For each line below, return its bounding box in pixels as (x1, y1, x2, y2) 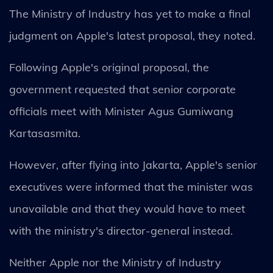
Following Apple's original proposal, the (9, 60, 209, 74)
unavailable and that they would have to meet (9, 202, 245, 216)
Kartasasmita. (9, 126, 83, 140)
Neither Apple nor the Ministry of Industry (9, 255, 221, 269)
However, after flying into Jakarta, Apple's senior (9, 158, 257, 172)
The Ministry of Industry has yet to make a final (9, 7, 250, 21)
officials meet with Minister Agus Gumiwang (9, 104, 233, 118)
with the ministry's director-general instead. (9, 224, 233, 238)
